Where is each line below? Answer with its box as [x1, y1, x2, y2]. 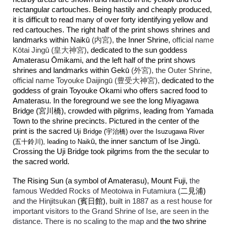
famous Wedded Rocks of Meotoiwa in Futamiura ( [13, 187, 181, 195]
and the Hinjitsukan [13, 197, 76, 205]
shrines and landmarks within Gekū [13, 66, 132, 74]
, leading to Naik [43, 138, 91, 145]
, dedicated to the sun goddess [87, 46, 188, 54]
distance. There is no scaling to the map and [13, 217, 161, 225]
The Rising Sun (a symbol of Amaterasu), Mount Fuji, [13, 177, 190, 185]
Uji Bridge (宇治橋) [71, 128, 128, 135]
